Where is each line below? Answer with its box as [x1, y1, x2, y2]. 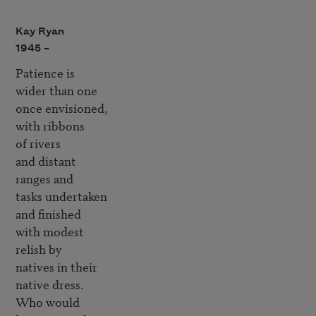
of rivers [15, 134, 61, 152]
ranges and [15, 169, 76, 188]
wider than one [15, 81, 97, 99]
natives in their [15, 257, 100, 276]
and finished [15, 205, 81, 223]
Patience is [15, 63, 75, 82]
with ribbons [15, 116, 85, 135]
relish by [15, 240, 62, 258]
